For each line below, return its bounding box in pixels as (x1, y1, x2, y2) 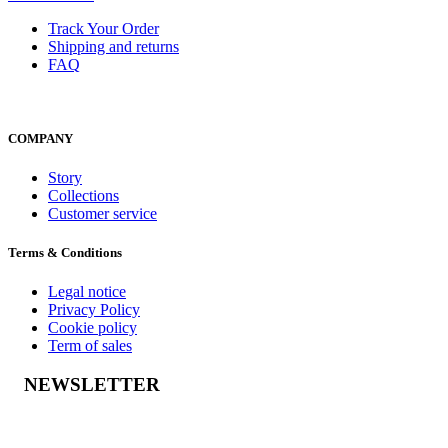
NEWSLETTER (24, 373, 160, 395)
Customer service (48, 204, 157, 222)
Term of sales (48, 337, 132, 355)
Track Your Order (48, 20, 159, 38)
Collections (48, 186, 119, 204)
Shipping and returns (48, 38, 179, 56)
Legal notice (48, 283, 126, 301)
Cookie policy (48, 319, 137, 337)
